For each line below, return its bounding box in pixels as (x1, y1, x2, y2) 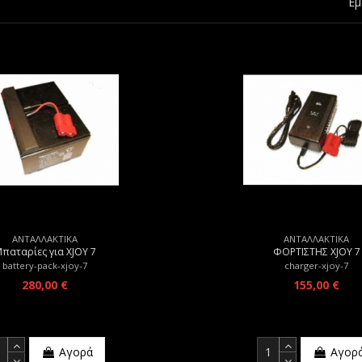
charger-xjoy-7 (284, 259, 349, 271)
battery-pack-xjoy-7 (2, 259, 88, 271)
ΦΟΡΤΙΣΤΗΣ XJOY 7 (272, 245, 360, 259)
